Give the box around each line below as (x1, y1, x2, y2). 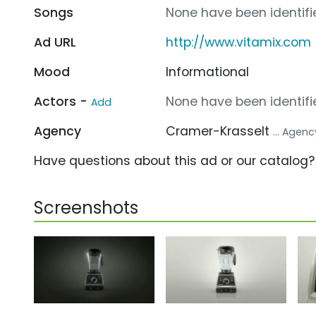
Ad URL (34, 33, 76, 51)
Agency (34, 122, 81, 140)
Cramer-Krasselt (166, 122, 274, 140)
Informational (166, 63, 250, 80)
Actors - (34, 92, 91, 110)
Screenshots (34, 195, 138, 219)
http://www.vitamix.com (166, 33, 312, 51)
